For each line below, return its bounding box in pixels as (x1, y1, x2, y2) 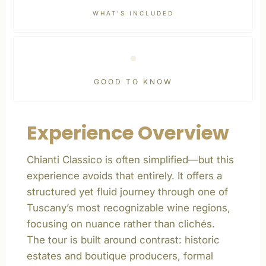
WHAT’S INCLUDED (92, 9, 174, 17)
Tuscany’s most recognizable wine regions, (27, 202, 230, 214)
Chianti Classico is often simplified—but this (27, 154, 234, 166)
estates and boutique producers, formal (27, 250, 213, 262)
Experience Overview (27, 119, 229, 146)
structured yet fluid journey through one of (27, 186, 228, 198)
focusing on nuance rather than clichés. (27, 218, 215, 230)
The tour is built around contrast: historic (27, 234, 220, 246)
